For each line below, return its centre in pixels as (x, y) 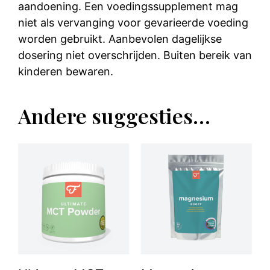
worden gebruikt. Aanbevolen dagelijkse (120, 39)
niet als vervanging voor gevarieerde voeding (133, 23)
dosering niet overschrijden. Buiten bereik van (135, 55)
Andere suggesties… (114, 116)
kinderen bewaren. (66, 72)
